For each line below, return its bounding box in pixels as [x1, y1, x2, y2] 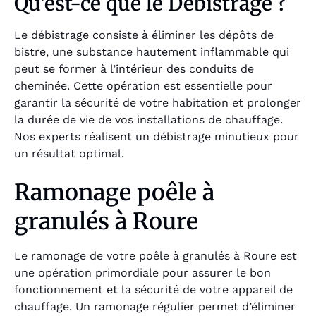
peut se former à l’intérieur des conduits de [14, 62, 254, 76]
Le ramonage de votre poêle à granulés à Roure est [14, 248, 297, 262]
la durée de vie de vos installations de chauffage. [14, 113, 283, 127]
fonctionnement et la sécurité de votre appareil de [14, 282, 293, 296]
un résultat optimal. [14, 147, 124, 161]
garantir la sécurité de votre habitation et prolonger [14, 96, 301, 110]
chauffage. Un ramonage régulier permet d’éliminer [14, 299, 296, 313]
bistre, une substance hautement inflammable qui [14, 45, 289, 59]
